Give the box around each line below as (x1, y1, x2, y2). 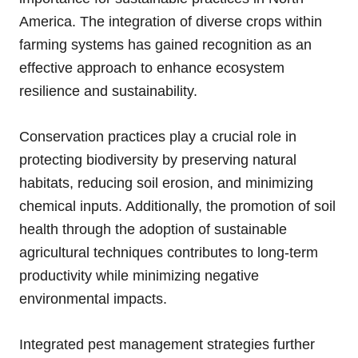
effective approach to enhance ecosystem (19, 59, 284, 76)
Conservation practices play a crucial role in (19, 128, 296, 145)
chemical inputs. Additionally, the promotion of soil (19, 197, 336, 214)
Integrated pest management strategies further (19, 336, 315, 352)
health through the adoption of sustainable (19, 221, 287, 237)
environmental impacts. (19, 290, 167, 307)
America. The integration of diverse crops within (19, 13, 322, 30)
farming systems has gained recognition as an (19, 36, 312, 53)
